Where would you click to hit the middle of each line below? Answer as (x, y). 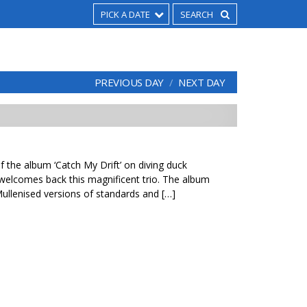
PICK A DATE (125, 14)
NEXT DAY (201, 82)
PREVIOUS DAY (129, 82)
